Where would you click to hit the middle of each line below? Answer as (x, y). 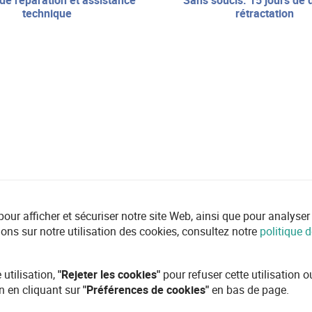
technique (47, 14)
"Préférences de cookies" (146, 290)
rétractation (265, 14)
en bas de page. (249, 290)
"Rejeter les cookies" (109, 274)
